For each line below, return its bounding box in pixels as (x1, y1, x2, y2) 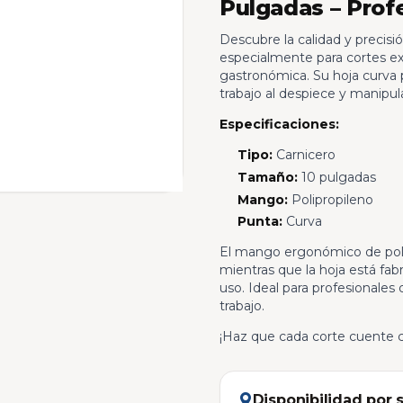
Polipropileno (287, 191, 373, 208)
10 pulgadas (297, 168, 376, 185)
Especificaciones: (219, 115, 339, 132)
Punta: (237, 213, 282, 230)
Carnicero (272, 146, 336, 163)
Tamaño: (237, 168, 298, 185)
